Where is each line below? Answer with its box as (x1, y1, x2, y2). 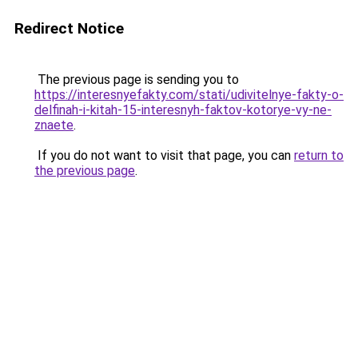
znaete (34, 117, 74, 133)
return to (294, 148, 344, 163)
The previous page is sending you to (34, 72, 239, 87)
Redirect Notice (14, 19, 124, 38)
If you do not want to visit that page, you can (34, 148, 294, 163)
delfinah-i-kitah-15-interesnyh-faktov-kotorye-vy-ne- (34, 102, 332, 117)
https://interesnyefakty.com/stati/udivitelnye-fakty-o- (34, 87, 344, 102)
